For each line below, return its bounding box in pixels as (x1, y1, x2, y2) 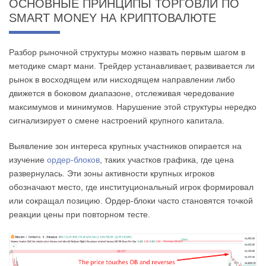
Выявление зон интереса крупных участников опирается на (9, 141, 242, 151)
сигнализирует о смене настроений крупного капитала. (9, 115, 224, 125)
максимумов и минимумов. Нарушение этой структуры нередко (9, 102, 256, 112)
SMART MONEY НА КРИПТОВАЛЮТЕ (9, 11, 216, 24)
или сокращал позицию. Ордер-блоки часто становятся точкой (9, 195, 253, 205)
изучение (9, 154, 47, 164)
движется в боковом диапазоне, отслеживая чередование (9, 88, 235, 98)
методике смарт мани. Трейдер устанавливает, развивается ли (9, 61, 255, 71)
